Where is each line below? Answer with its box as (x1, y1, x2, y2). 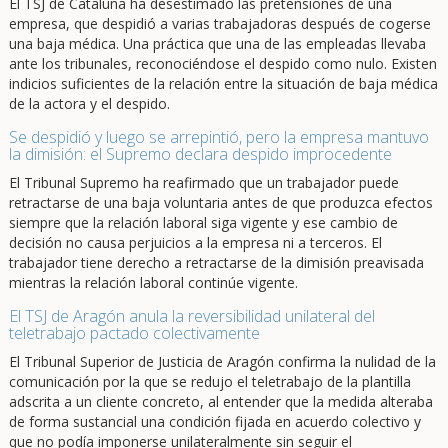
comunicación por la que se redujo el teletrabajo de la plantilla (8, 372, 411, 391)
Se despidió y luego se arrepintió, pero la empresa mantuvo (8, 126, 429, 148)
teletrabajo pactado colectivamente (8, 322, 260, 344)
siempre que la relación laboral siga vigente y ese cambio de (8, 213, 398, 232)
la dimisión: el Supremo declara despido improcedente (8, 143, 392, 165)
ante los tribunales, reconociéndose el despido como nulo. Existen (8, 54, 437, 73)
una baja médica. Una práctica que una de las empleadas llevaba (8, 34, 426, 53)
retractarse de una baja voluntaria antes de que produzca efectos (8, 193, 433, 212)
